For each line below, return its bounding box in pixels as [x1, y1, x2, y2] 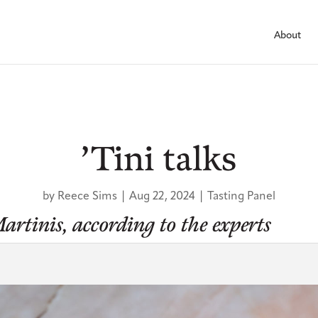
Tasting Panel [207, 188, 275, 202]
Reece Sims [57, 188, 117, 202]
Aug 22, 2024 [129, 188, 195, 202]
